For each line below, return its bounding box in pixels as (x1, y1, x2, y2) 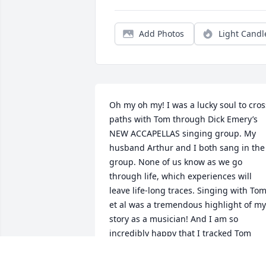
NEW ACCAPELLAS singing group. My (109, 128, 256, 140)
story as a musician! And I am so (109, 213, 238, 225)
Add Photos (139, 28, 184, 40)
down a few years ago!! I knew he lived (109, 242, 263, 254)
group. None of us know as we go (109, 156, 242, 168)
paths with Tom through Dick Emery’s (109, 113, 258, 125)
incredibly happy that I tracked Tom (109, 227, 251, 239)
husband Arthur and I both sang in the (109, 142, 265, 154)
